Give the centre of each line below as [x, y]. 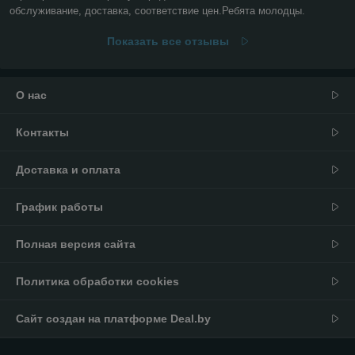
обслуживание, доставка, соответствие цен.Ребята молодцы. [157, 11]
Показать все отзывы [168, 42]
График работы [59, 207]
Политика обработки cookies [97, 282]
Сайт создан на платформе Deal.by [113, 319]
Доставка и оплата [68, 170]
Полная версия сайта [76, 244]
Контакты [42, 133]
